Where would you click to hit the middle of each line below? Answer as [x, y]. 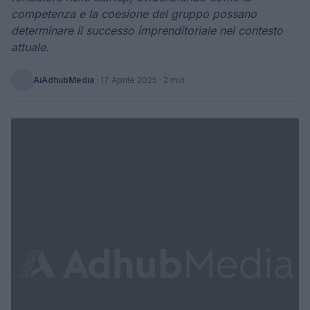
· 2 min [171, 80]
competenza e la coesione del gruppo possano [134, 14]
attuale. [30, 47]
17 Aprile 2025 [129, 80]
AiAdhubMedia [64, 80]
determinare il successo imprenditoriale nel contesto [147, 30]
